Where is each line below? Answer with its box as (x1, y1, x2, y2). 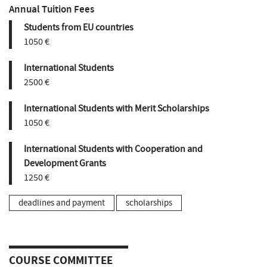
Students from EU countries (24, 21, 133, 33)
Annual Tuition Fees (9, 2, 94, 16)
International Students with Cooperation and (24, 142, 203, 155)
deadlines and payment (18, 197, 105, 209)
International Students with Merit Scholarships (24, 102, 209, 114)
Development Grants (24, 157, 106, 169)
